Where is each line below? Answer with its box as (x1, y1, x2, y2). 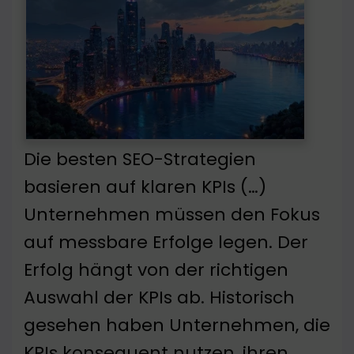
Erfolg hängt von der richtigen (24, 258, 288, 283)
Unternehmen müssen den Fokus (24, 202, 320, 228)
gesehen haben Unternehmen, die (24, 313, 330, 338)
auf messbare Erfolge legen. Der (24, 230, 308, 255)
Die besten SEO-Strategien (24, 147, 256, 172)
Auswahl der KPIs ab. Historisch (24, 285, 295, 311)
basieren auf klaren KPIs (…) (24, 175, 266, 200)
